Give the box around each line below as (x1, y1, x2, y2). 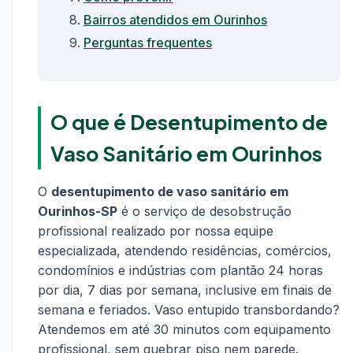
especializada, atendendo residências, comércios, (38, 243, 332, 258)
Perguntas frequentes (84, 35, 212, 50)
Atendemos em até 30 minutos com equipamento (38, 321, 331, 337)
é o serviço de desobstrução (117, 203, 292, 219)
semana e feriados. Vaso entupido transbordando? (38, 302, 340, 318)
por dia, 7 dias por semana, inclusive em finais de (38, 282, 332, 298)
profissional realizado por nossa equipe (38, 223, 273, 239)
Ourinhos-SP (38, 203, 117, 219)
